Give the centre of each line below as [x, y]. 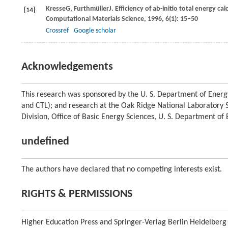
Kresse [56, 9]
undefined [45, 142]
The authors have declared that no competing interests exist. [122, 169]
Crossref [57, 31]
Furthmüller [91, 9]
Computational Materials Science [95, 19]
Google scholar [95, 31]
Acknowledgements [67, 67]
